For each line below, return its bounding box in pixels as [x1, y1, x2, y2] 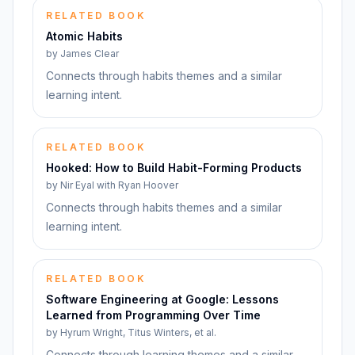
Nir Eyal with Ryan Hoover [60, 179, 178, 191]
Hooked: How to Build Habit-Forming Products [46, 161, 302, 174]
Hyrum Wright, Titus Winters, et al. [60, 326, 216, 338]
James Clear [60, 48, 119, 59]
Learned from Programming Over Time [46, 308, 261, 322]
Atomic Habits [46, 29, 123, 43]
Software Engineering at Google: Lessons [46, 292, 279, 306]
